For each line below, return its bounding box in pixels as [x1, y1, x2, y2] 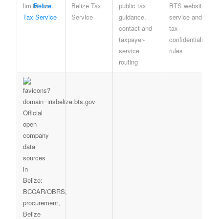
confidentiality [169, 34, 208, 44]
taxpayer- [118, 34, 145, 44]
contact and [118, 23, 152, 33]
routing [118, 57, 138, 66]
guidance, [118, 12, 146, 22]
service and [169, 12, 202, 22]
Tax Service [22, 12, 57, 22]
